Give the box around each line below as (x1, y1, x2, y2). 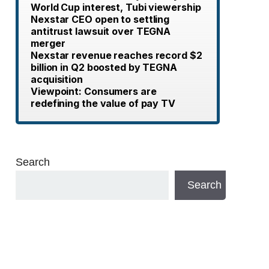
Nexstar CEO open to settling (31, 13, 170, 25)
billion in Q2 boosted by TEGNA (31, 61, 177, 73)
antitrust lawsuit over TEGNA (31, 25, 171, 37)
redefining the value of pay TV (31, 97, 175, 109)
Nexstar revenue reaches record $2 (31, 49, 202, 61)
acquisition (31, 73, 83, 85)
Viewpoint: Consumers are (31, 85, 157, 97)
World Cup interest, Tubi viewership (31, 1, 201, 13)
